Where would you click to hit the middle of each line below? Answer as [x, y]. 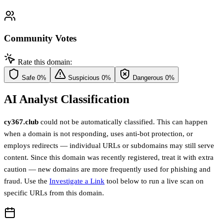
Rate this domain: [45, 62]
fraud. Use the [27, 181]
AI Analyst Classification [67, 99]
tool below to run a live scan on [154, 181]
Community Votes [40, 38]
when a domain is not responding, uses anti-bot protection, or [98, 134]
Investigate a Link [77, 181]
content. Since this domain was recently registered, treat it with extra [109, 158]
